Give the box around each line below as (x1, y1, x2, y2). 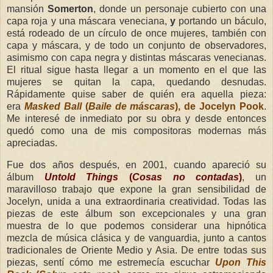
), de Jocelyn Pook (175, 101, 264, 112)
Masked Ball (24, 101, 82, 112)
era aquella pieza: (180, 89, 267, 100)
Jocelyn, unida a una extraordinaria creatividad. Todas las (7, 196, 266, 207)
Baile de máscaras (88, 101, 175, 112)
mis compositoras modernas (112, 126, 242, 136)
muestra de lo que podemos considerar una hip (7, 221, 240, 232)
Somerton (48, 4, 93, 15)
